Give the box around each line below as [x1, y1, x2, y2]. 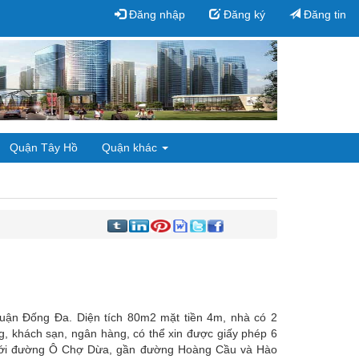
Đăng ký [220, 8, 265, 21]
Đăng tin [301, 8, 346, 21]
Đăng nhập [126, 8, 185, 21]
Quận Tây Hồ [10, 141, 78, 154]
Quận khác [102, 141, 160, 154]
